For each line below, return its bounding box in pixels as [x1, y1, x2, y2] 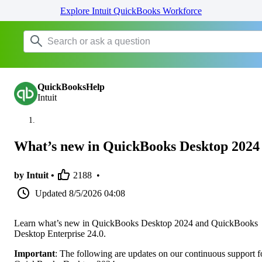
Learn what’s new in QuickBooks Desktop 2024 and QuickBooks [14, 218, 258, 228]
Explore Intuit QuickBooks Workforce [60, 6, 202, 16]
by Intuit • [14, 170, 54, 180]
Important [14, 248, 55, 258]
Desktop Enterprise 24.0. [14, 228, 106, 239]
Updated [35, 188, 67, 198]
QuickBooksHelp [37, 82, 105, 92]
